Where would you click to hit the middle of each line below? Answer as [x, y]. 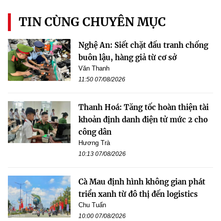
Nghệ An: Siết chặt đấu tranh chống [143, 45]
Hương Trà [94, 143]
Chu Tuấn [92, 205]
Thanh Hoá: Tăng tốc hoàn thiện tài [144, 108]
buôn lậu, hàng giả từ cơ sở [128, 58]
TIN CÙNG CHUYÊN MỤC [92, 22]
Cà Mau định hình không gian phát [142, 182]
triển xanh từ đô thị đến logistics [138, 194]
